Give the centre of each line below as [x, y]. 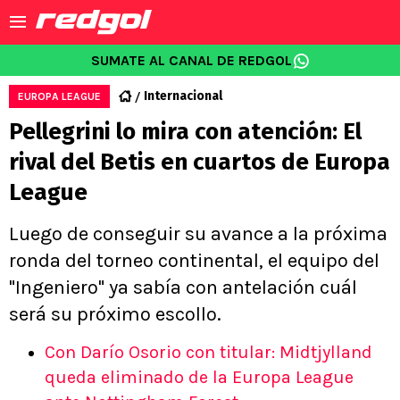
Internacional [183, 96]
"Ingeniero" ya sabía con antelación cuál [183, 287]
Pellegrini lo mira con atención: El [185, 132]
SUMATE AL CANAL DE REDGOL [191, 60]
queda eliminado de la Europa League [199, 377]
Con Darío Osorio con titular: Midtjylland [208, 352]
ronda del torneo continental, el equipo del [194, 261]
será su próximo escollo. [115, 314]
